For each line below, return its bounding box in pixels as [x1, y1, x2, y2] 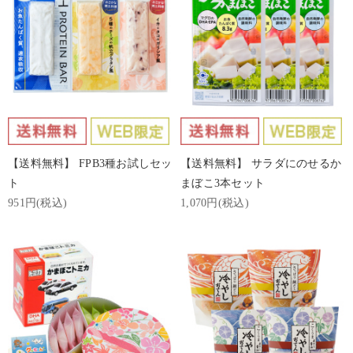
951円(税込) [8, 197, 68, 210]
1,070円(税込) [180, 197, 249, 210]
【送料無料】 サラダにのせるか [180, 158, 342, 170]
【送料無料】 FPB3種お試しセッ [8, 158, 173, 170]
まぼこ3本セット [180, 177, 266, 190]
